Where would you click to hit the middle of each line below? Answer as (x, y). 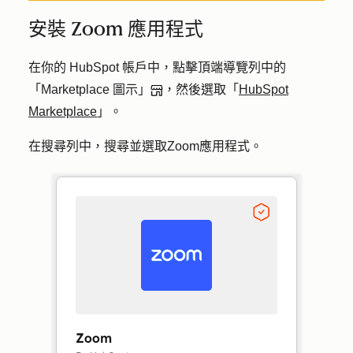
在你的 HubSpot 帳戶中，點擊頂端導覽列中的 (157, 67)
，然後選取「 (201, 89)
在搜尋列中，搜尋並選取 (98, 146)
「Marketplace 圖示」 (89, 89)
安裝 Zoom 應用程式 (116, 29)
